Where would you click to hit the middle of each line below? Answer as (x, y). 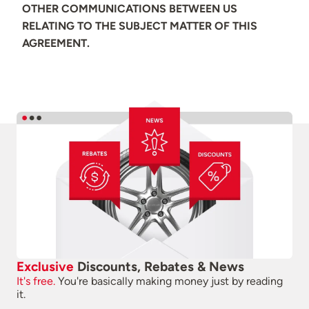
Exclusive (45, 266)
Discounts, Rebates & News (159, 266)
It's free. (37, 281)
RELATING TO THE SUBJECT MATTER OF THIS (140, 26)
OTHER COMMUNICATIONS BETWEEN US (130, 9)
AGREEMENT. (56, 43)
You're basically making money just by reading (170, 281)
